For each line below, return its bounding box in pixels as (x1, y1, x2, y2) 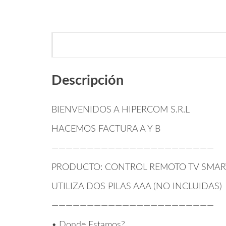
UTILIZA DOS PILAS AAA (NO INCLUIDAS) (51, 182, 222, 191)
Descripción (51, 74, 124, 88)
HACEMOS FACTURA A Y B (51, 124, 160, 134)
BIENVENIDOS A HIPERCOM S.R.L (51, 105, 190, 115)
